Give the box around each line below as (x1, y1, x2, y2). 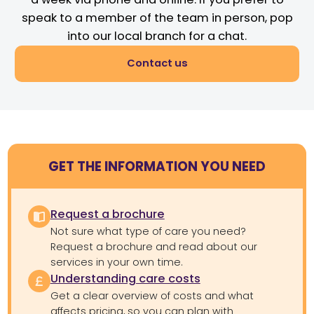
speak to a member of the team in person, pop (21, 9, 293, 26)
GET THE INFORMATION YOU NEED (48, 156, 266, 176)
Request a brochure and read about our (50, 240, 257, 254)
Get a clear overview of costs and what (50, 289, 254, 303)
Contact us (126, 56, 188, 71)
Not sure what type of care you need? (50, 224, 246, 239)
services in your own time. (50, 255, 182, 270)
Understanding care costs (50, 271, 200, 287)
